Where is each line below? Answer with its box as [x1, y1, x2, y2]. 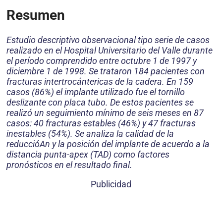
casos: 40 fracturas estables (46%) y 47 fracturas [6, 118, 196, 129]
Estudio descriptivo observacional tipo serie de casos [6, 35, 210, 46]
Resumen [6, 7, 65, 24]
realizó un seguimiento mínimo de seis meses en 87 [6, 108, 204, 118]
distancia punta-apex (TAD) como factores [6, 149, 169, 160]
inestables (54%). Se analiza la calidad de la [6, 128, 174, 139]
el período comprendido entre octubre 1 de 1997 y [6, 55, 197, 66]
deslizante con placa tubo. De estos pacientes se [6, 97, 194, 108]
